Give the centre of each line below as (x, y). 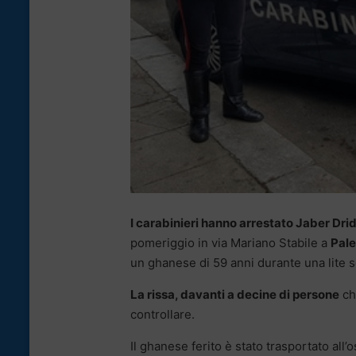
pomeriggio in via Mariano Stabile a (230, 242)
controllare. (163, 314)
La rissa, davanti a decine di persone (235, 294)
